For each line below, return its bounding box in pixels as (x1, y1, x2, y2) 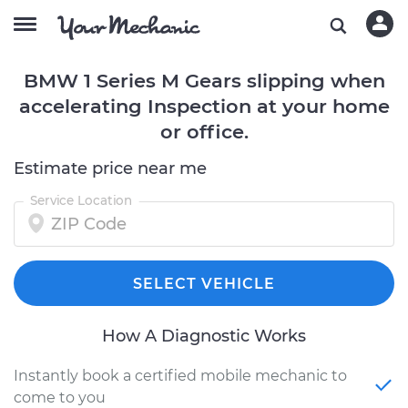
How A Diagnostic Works (102, 326, 306, 346)
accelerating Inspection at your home (18, 95, 390, 117)
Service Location (29, 192, 133, 209)
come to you (14, 389, 106, 406)
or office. (159, 120, 249, 143)
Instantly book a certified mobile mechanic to (14, 367, 347, 384)
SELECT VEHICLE (133, 275, 275, 292)
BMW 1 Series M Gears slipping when (23, 69, 385, 92)
